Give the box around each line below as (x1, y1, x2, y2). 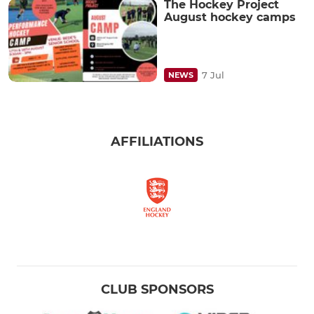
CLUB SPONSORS (100, 281, 214, 297)
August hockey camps (164, 10, 296, 24)
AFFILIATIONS (111, 133, 203, 149)
